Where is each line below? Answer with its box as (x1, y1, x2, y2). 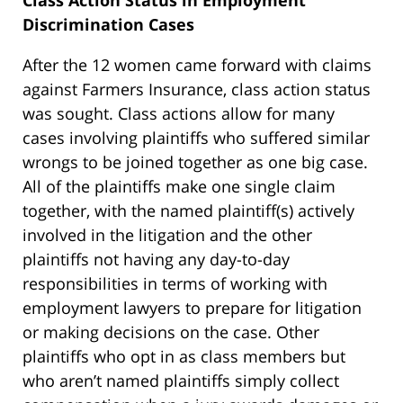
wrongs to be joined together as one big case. (22, 151, 368, 174)
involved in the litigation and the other (22, 224, 312, 246)
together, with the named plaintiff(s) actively (22, 200, 354, 222)
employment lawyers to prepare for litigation (22, 297, 362, 319)
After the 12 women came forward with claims (22, 54, 372, 76)
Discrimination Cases (22, 13, 194, 36)
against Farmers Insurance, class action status (22, 78, 371, 101)
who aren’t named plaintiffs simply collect (22, 370, 339, 392)
